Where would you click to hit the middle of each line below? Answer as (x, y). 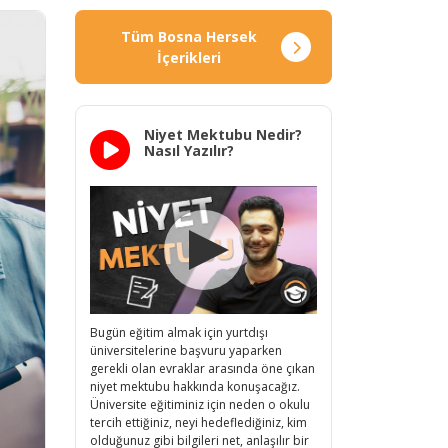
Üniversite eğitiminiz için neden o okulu (200, 404)
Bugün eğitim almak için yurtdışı (179, 332)
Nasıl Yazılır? (189, 150)
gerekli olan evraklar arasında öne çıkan (202, 368)
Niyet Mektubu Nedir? (223, 134)
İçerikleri (188, 57)
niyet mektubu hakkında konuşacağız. (195, 386)
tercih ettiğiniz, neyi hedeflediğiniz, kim (198, 422)
